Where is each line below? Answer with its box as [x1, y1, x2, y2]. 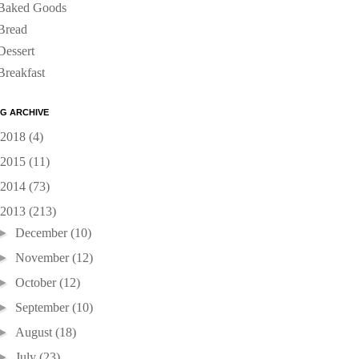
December [15, 226, 71, 240]
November [15, 251, 73, 264]
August [15, 325, 56, 339]
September [15, 301, 73, 314]
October [15, 276, 60, 289]
